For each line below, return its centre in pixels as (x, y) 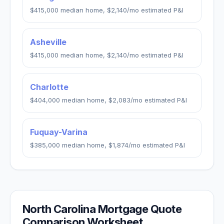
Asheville (48, 42)
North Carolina (59, 209)
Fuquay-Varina (59, 132)
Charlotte (49, 87)
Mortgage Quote (139, 209)
